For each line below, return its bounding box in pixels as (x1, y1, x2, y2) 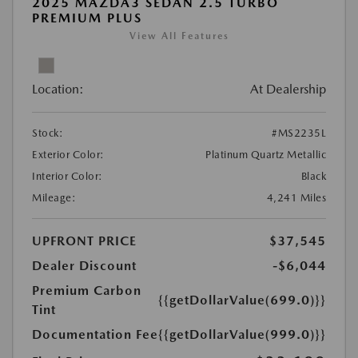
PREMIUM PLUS (32, 10, 142, 26)
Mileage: (32, 191, 76, 204)
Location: (32, 81, 84, 97)
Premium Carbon (32, 282, 141, 298)
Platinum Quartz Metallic (205, 148, 326, 161)
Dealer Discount (32, 257, 137, 273)
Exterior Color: (32, 148, 105, 161)
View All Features (129, 30, 229, 42)
